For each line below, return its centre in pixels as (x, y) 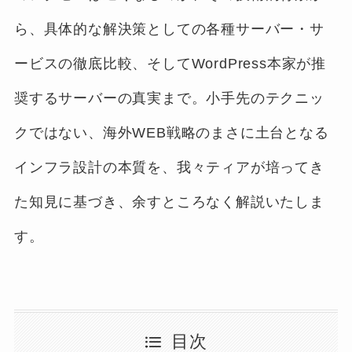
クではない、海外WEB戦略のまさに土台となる (171, 132)
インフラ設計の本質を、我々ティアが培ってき (169, 167)
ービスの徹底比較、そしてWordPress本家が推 (170, 63)
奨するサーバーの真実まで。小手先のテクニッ (169, 98)
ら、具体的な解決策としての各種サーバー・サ (169, 29)
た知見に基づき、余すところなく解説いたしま (169, 202)
